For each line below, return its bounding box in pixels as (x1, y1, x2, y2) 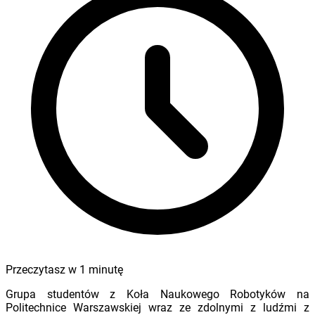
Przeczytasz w (6, 262, 79, 276)
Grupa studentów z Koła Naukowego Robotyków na (6, 287, 309, 301)
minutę (89, 262, 123, 276)
